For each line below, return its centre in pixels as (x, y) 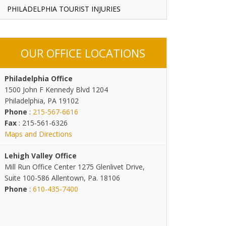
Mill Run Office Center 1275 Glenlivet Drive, (75, 167)
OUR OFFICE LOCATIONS (83, 53)
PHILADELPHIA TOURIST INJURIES (64, 9)
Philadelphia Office (39, 78)
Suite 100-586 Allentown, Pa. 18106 (62, 178)
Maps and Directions (38, 134)
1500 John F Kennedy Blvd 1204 (56, 90)
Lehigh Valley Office (41, 156)
